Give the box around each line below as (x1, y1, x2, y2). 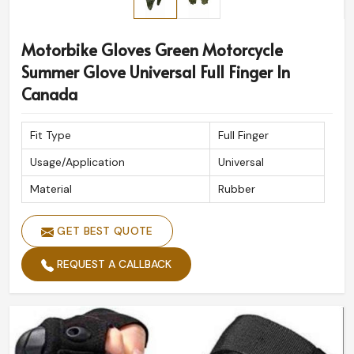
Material (30, 182, 72, 197)
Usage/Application (30, 155, 125, 170)
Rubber (218, 182, 255, 197)
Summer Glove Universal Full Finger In (21, 61, 290, 84)
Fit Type (30, 128, 71, 143)
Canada (21, 83, 77, 106)
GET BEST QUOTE (54, 224, 153, 239)
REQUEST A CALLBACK (54, 257, 171, 272)
